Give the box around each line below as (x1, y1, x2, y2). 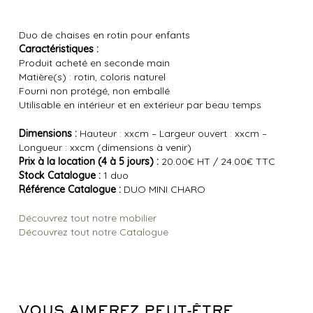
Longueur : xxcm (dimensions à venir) (18, 141, 191, 154)
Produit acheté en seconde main (18, 57, 170, 70)
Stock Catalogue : (18, 169, 101, 182)
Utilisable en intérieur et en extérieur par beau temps (18, 99, 261, 112)
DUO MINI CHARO (120, 183, 205, 196)
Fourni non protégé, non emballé (18, 85, 170, 98)
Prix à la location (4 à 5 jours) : (18, 155, 159, 168)
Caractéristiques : (18, 43, 101, 56)
